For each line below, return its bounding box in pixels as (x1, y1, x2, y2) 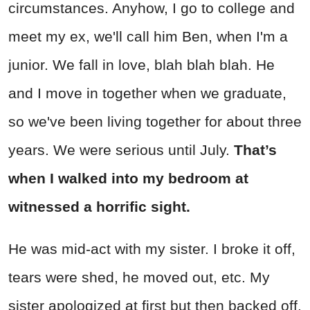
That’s (234, 141, 277, 158)
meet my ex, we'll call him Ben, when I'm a (8, 28, 288, 44)
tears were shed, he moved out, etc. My (8, 268, 270, 285)
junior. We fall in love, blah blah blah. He (8, 56, 275, 73)
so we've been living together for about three (8, 113, 302, 129)
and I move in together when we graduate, (8, 84, 286, 101)
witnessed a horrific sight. (8, 198, 190, 215)
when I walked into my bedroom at (8, 170, 248, 186)
